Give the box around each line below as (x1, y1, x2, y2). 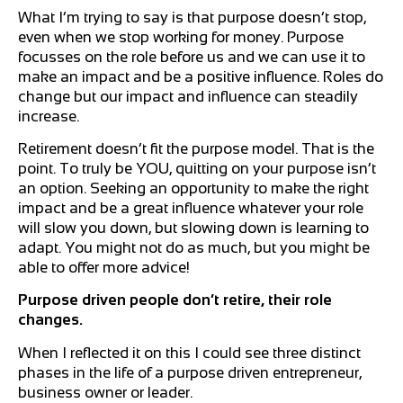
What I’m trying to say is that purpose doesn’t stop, (18, 8, 366, 26)
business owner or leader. (18, 383, 193, 401)
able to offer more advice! (18, 258, 190, 276)
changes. (18, 311, 83, 329)
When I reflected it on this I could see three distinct (18, 344, 361, 362)
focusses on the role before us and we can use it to (18, 48, 365, 66)
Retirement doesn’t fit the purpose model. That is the (18, 139, 374, 157)
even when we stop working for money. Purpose (18, 28, 344, 46)
